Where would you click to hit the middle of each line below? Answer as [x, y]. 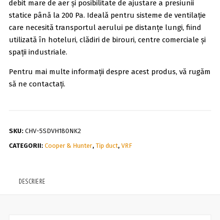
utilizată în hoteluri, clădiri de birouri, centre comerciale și [107, 40]
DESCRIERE [32, 182]
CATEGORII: [27, 146]
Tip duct [107, 146]
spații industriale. [38, 52]
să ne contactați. [37, 84]
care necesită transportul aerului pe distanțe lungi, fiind [105, 28]
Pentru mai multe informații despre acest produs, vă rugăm [110, 72]
